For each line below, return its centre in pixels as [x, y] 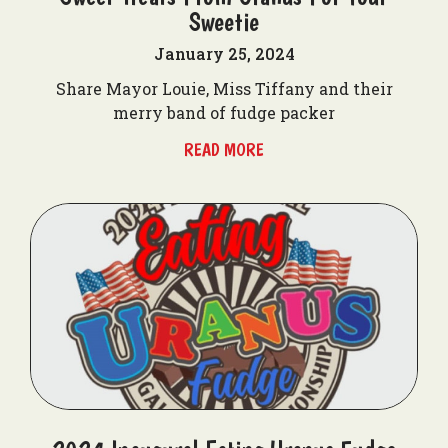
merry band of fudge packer [224, 112]
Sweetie [224, 21]
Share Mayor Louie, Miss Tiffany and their [224, 88]
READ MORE [224, 149]
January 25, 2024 [224, 53]
